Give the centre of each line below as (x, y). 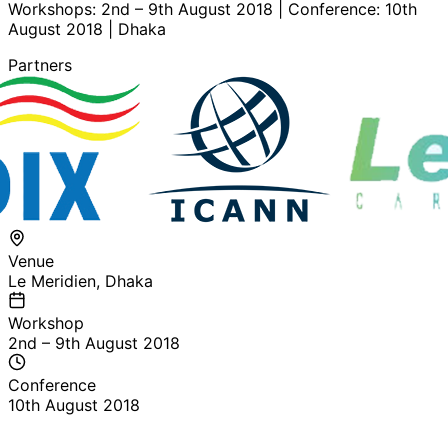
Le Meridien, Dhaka (80, 280)
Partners (40, 64)
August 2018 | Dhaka (87, 28)
